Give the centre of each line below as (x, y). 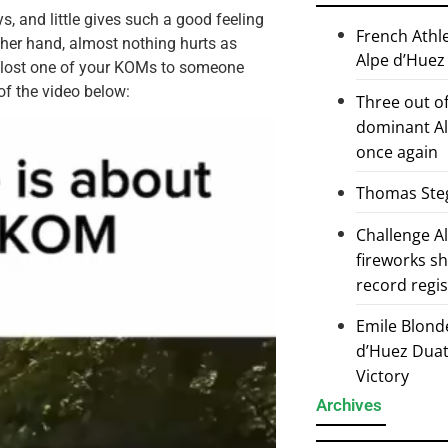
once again (397, 151)
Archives (349, 404)
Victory (382, 375)
